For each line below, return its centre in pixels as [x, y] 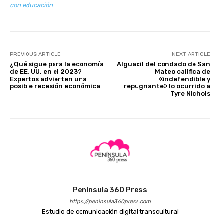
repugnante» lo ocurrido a [167, 86]
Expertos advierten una [48, 79]
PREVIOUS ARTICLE [35, 54]
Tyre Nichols [190, 93]
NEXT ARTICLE [191, 54]
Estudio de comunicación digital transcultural [110, 211]
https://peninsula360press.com [110, 201]
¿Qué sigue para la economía [57, 64]
